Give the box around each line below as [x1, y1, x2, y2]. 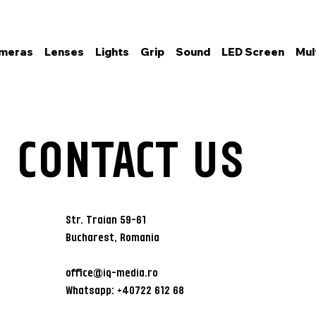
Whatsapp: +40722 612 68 [66, 283, 185, 298]
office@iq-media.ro [66, 265, 159, 281]
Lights [95, 45, 130, 59]
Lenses [44, 45, 85, 59]
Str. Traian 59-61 [66, 212, 147, 228]
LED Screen [221, 45, 285, 59]
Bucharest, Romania [66, 230, 160, 245]
